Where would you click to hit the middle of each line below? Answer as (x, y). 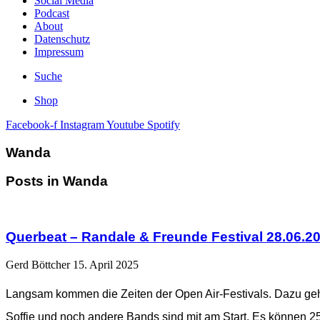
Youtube (125, 125)
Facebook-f (31, 125)
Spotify (164, 125)
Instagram (82, 125)
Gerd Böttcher (39, 264)
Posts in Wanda (57, 181)
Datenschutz (62, 39)
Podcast (52, 13)
